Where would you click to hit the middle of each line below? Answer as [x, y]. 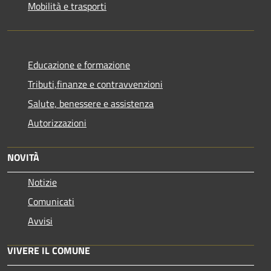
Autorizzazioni [57, 122]
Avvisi [40, 220]
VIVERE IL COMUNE [49, 250]
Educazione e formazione [79, 64]
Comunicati [51, 201]
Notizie [42, 182]
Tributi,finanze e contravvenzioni [95, 84]
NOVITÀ [23, 157]
